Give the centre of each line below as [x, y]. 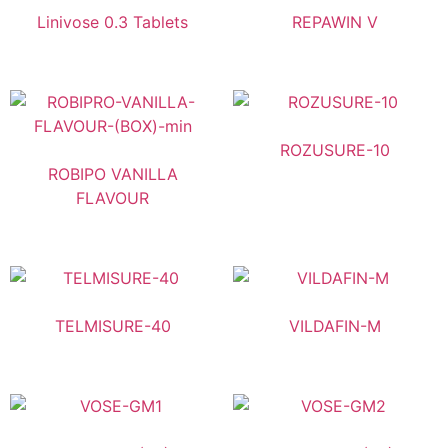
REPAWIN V [335, 22]
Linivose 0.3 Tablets [113, 22]
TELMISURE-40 [112, 326]
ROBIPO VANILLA [112, 174]
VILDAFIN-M [335, 326]
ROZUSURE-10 [335, 150]
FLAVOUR [113, 198]
